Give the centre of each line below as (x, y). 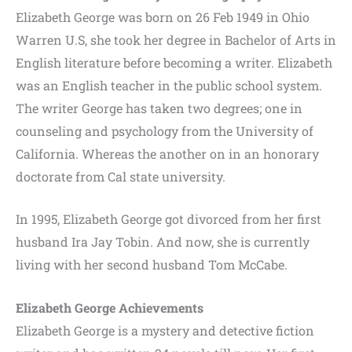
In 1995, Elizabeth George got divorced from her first (169, 219)
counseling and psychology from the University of (165, 130)
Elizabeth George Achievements (110, 307)
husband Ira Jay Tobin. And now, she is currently (163, 242)
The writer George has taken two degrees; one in (159, 108)
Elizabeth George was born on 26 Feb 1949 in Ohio (163, 16)
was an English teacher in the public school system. (169, 85)
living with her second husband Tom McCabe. (152, 265)
